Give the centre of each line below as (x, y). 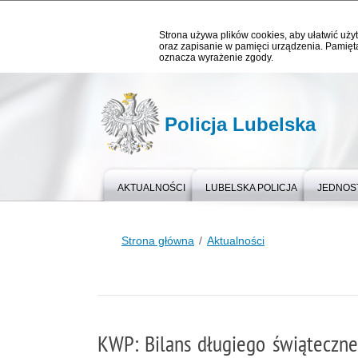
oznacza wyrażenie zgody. (216, 58)
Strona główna (158, 241)
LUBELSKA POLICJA (251, 188)
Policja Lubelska (240, 124)
